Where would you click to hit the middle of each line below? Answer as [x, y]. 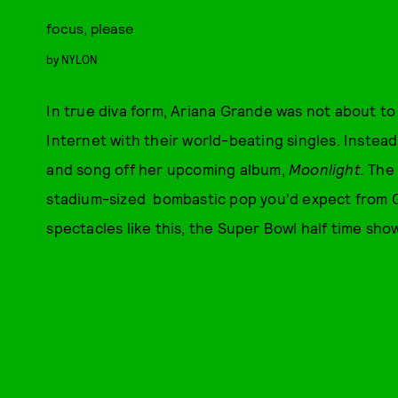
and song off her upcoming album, [167, 169]
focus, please [90, 28]
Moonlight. [329, 169]
